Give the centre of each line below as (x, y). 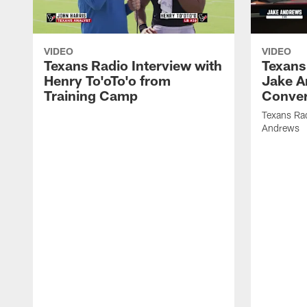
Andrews (281, 127)
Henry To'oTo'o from (107, 80)
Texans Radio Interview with (133, 65)
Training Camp (91, 95)
